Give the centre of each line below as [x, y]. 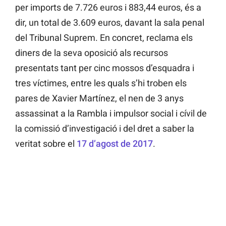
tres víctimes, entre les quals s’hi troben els [101, 83]
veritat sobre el [45, 144]
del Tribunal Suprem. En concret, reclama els [104, 38]
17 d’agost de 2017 [114, 144]
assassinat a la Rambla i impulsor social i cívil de [111, 114]
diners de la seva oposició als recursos [92, 53]
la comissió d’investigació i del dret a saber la [105, 129]
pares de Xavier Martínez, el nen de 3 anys [99, 98]
